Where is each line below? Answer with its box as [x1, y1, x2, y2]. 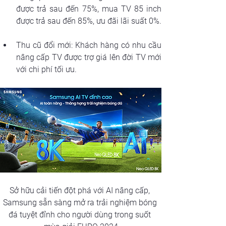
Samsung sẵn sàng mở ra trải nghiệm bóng [3, 198, 159, 208]
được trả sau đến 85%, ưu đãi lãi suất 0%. [16, 16, 161, 26]
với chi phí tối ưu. [16, 65, 77, 75]
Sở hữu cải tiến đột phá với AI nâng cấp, [10, 186, 152, 196]
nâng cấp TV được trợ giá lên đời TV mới [16, 52, 161, 63]
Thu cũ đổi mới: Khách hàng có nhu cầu [16, 40, 161, 50]
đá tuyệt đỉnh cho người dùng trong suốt [9, 210, 153, 220]
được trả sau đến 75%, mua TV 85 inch [16, 4, 161, 14]
